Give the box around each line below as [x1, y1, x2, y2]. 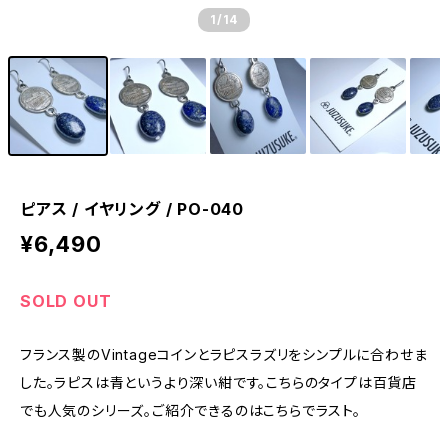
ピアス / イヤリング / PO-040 [20, 199, 244, 219]
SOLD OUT [20, 291, 112, 311]
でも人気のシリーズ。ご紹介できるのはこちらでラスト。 [20, 402, 361, 419]
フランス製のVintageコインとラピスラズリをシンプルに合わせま [20, 346, 428, 363]
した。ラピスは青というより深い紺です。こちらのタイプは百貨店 [20, 374, 417, 391]
